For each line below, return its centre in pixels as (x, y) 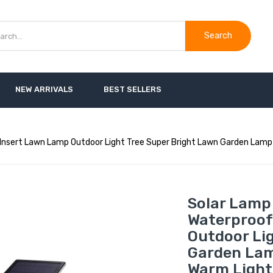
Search (218, 36)
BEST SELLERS (132, 89)
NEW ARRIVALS (44, 89)
